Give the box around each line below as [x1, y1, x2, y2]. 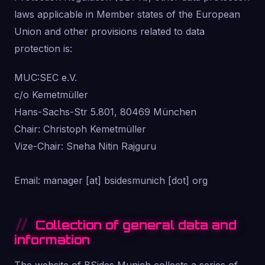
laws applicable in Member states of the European [14, 8, 240, 20]
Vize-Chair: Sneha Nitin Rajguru [14, 140, 156, 152]
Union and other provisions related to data [14, 25, 205, 37]
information [14, 232, 90, 247]
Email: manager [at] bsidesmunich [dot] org [14, 174, 208, 186]
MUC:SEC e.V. [14, 72, 77, 83]
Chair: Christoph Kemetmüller [14, 123, 146, 135]
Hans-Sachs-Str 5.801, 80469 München [14, 106, 196, 118]
